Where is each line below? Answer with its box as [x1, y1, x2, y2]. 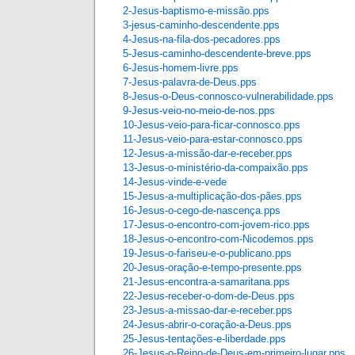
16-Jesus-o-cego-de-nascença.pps [123, 204, 281, 216]
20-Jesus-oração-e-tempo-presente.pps [123, 261, 302, 273]
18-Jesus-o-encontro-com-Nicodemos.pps [123, 233, 314, 245]
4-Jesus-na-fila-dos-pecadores [123, 33, 261, 45]
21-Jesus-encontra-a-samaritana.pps [123, 276, 290, 288]
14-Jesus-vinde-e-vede [123, 176, 227, 188]
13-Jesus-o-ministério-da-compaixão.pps [123, 162, 308, 174]
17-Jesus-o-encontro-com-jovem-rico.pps [123, 219, 310, 231]
